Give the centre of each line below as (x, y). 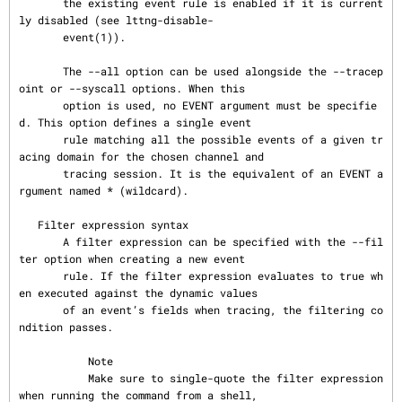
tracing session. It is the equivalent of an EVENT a (41, 173)
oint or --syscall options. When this (132, 88)
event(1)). (41, 37)
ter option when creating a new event (132, 258)
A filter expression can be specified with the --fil (41, 241)
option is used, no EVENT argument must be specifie (41, 105)
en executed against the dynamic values (138, 293)
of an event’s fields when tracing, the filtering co (41, 310)
